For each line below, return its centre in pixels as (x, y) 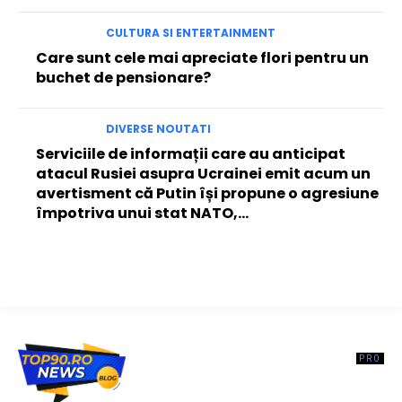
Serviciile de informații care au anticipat (191, 154)
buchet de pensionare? (123, 78)
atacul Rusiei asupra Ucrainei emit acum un (203, 174)
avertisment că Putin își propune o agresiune (207, 194)
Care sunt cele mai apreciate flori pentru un (202, 58)
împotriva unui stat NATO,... (142, 214)
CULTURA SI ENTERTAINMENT (190, 33)
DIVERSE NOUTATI (158, 129)
